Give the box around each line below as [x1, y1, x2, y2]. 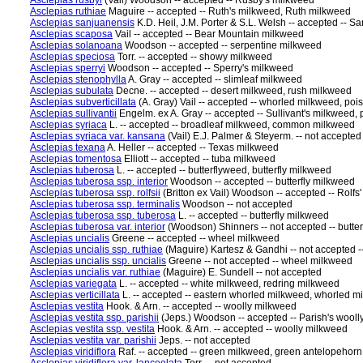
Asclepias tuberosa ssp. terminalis [30, 199, 180, 210]
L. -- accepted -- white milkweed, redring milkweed [117, 278, 340, 289]
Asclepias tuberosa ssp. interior [30, 176, 168, 187]
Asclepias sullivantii [30, 108, 117, 119]
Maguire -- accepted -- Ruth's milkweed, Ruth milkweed [106, 6, 351, 17]
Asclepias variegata [30, 278, 117, 289]
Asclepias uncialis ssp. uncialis [30, 255, 166, 267]
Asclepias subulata [30, 85, 113, 96]
